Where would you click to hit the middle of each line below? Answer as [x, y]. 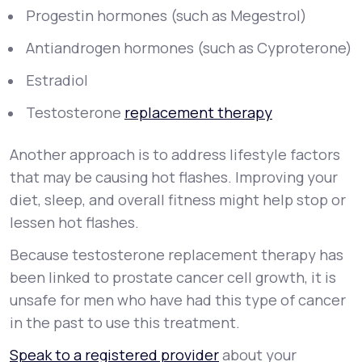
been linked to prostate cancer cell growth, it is [173, 277]
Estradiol [57, 80]
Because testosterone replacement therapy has [177, 255]
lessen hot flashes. [74, 222]
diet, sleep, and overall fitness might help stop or [178, 200]
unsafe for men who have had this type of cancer [178, 300]
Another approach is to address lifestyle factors [175, 154]
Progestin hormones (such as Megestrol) [166, 15]
